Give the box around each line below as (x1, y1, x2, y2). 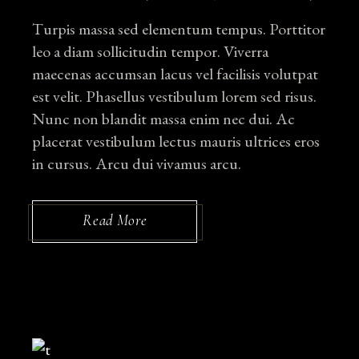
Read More (83, 211, 147, 229)
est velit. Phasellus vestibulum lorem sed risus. (32, 86, 317, 107)
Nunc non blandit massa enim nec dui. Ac (32, 108, 296, 129)
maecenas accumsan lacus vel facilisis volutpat (32, 63, 319, 84)
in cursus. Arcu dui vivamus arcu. (32, 153, 242, 174)
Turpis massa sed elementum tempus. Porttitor (32, 18, 326, 39)
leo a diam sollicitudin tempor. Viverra (32, 41, 269, 62)
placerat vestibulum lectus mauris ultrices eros (32, 131, 321, 151)
